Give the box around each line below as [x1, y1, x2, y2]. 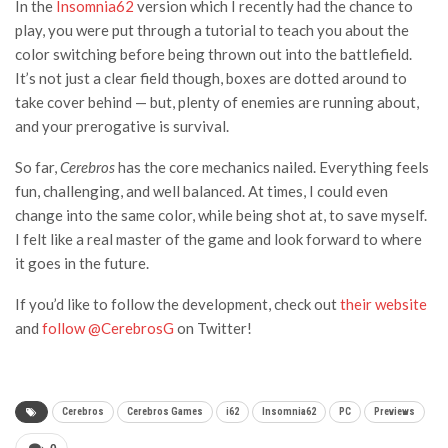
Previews [374, 406, 415, 418]
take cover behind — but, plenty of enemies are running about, [15, 93, 419, 112]
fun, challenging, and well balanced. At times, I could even [15, 182, 388, 201]
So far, [15, 158, 60, 177]
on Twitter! [174, 319, 252, 338]
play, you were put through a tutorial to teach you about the [15, 21, 409, 40]
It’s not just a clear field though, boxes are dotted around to [15, 69, 407, 88]
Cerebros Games [127, 406, 203, 418]
